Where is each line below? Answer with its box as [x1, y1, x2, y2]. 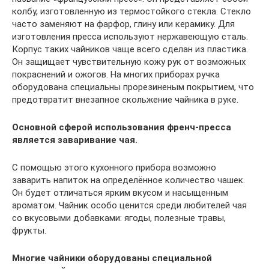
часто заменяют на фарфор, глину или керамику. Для [12, 18, 235, 29]
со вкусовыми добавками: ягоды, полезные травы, [12, 212, 226, 223]
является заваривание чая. [12, 134, 138, 145]
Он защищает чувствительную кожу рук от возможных [12, 56, 246, 67]
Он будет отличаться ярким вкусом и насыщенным [12, 187, 228, 198]
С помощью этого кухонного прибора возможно [12, 162, 216, 173]
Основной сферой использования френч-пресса [12, 121, 231, 133]
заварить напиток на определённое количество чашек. [12, 174, 245, 186]
